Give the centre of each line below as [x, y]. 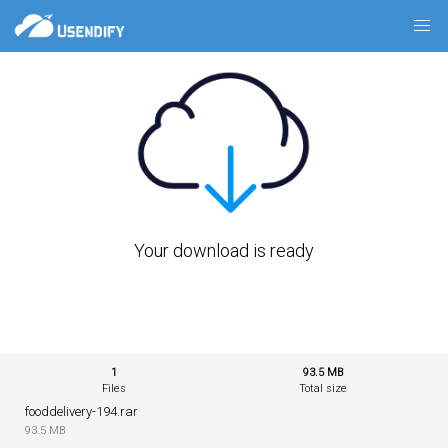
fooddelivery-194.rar [81, 411]
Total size [322, 388]
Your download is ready [224, 250]
